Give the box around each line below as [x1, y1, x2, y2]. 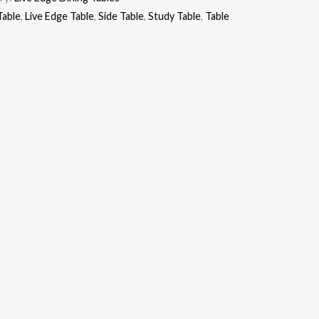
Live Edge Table [25, 10, 94, 23]
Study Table [148, 10, 201, 23]
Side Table [98, 10, 144, 23]
